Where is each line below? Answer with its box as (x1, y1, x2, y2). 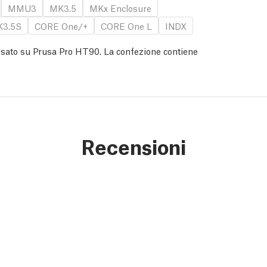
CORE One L (101, 20, 152, 32)
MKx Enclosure (89, 2, 151, 14)
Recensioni (81, 132, 186, 160)
